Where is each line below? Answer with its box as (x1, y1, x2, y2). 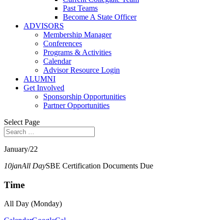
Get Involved (24, 83, 64, 92)
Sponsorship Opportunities (43, 92, 126, 101)
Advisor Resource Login (43, 66, 120, 74)
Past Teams (63, 4, 98, 12)
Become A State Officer (63, 13, 137, 21)
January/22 (4, 145, 38, 153)
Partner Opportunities (43, 101, 110, 110)
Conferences (43, 39, 82, 48)
